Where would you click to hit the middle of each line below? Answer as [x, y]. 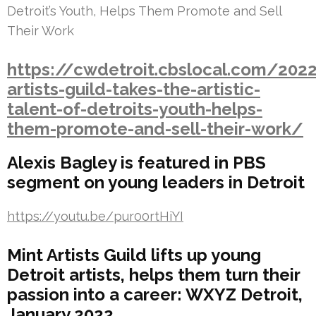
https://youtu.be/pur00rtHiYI [95, 216]
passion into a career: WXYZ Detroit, [155, 294]
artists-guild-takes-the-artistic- [134, 89]
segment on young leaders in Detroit [156, 182]
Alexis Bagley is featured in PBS [136, 162]
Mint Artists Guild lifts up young [134, 255]
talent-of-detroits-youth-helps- [135, 109]
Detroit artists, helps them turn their [153, 274]
